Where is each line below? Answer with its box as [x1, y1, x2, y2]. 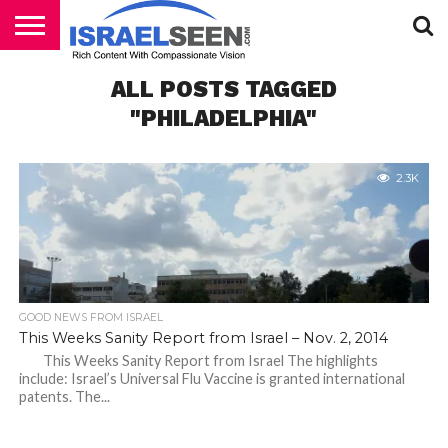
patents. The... [18, 388, 110, 405]
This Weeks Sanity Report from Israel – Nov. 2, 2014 [18, 329, 388, 347]
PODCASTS [40, 78, 116, 94]
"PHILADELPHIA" [130, 105, 318, 131]
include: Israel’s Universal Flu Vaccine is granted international [18, 370, 405, 387]
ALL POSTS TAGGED [110, 76, 337, 102]
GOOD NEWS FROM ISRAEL [18, 311, 163, 324]
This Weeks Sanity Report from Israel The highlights [18, 352, 378, 369]
